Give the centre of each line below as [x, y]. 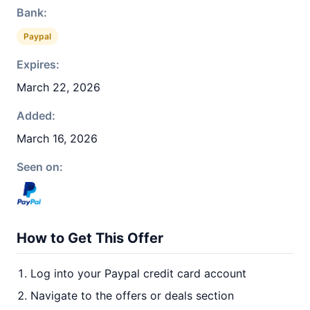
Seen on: [40, 167]
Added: [36, 116]
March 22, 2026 [58, 87]
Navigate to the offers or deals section [132, 295]
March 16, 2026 [57, 138]
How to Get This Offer [90, 238]
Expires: [38, 64]
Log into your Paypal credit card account [138, 273]
